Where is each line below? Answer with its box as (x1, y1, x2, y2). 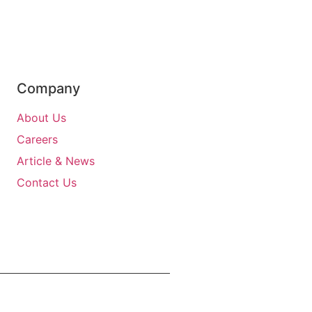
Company (17, 80, 81, 97)
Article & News (17, 154, 95, 169)
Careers (17, 132, 58, 147)
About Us (17, 111, 67, 125)
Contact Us (17, 175, 77, 190)
